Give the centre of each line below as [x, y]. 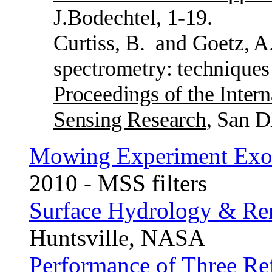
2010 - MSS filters [118, 183]
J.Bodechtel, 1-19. [133, 18]
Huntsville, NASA [117, 238]
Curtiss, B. [99, 43]
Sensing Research [130, 120]
